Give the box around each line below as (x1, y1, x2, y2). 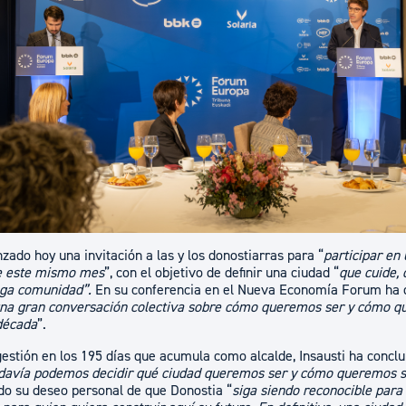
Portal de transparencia (214, 111, 354, 130)
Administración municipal (214, 6, 388, 27)
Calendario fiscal (214, 77, 312, 95)
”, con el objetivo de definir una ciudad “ (104, 264, 340, 282)
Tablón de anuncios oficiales (214, 43, 379, 61)
